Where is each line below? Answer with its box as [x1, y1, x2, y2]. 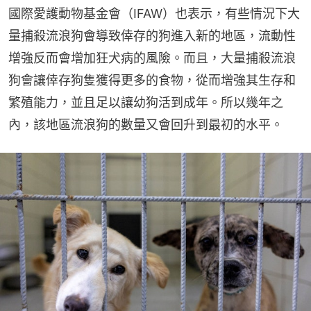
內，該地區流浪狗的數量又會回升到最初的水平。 [8, 117, 283, 133]
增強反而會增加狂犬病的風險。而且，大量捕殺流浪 [8, 51, 296, 66]
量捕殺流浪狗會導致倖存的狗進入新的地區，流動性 [8, 28, 296, 44]
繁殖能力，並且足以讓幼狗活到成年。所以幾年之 [8, 95, 283, 110]
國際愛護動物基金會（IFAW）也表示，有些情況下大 [8, 6, 300, 22]
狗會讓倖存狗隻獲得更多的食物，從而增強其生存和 [8, 73, 296, 88]
